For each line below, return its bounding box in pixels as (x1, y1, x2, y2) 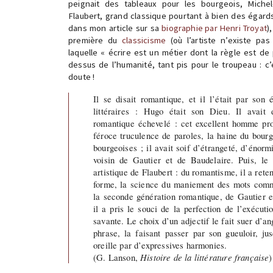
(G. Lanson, (93, 251, 141, 263)
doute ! (68, 71, 95, 82)
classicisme (122, 35, 166, 46)
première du (68, 35, 122, 46)
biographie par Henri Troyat (161, 23, 267, 34)
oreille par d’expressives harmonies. (93, 239, 227, 251)
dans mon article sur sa (68, 23, 162, 34)
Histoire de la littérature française (140, 251, 269, 263)
